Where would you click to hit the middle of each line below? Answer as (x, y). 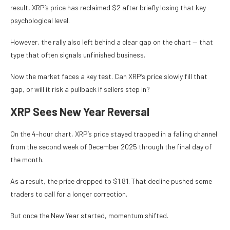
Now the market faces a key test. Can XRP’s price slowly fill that (109, 76)
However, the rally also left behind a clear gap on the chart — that (112, 42)
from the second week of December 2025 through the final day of (111, 146)
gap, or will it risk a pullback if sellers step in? (80, 89)
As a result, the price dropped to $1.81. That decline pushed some (111, 181)
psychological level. (40, 20)
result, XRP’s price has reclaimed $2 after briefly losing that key (108, 7)
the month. (27, 159)
